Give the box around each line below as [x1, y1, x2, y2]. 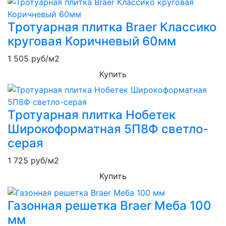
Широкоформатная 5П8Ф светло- [8, 122, 208, 137]
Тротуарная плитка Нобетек [8, 107, 176, 123]
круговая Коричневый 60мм [8, 34, 176, 49]
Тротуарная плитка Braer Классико [8, 20, 216, 35]
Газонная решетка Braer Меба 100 [8, 198, 211, 213]
